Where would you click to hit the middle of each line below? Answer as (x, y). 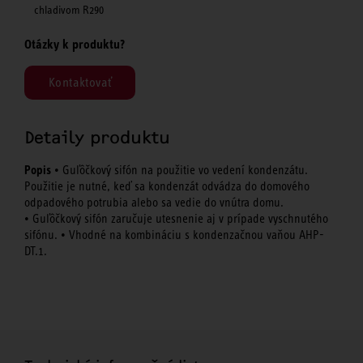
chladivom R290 (69, 9)
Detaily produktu (97, 138)
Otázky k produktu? (75, 44)
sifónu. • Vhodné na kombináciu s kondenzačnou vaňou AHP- (174, 235)
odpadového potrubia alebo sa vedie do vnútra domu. (154, 203)
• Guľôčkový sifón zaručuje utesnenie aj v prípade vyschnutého (176, 219)
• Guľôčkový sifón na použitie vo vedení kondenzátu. (179, 171)
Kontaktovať (80, 83)
